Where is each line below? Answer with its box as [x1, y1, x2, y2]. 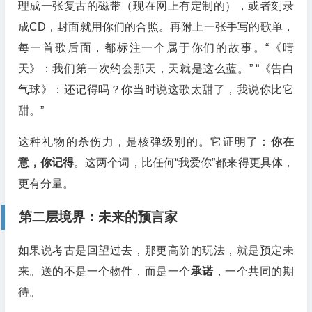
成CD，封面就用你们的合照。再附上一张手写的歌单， [17, 21, 294, 33]
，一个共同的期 [213, 265, 294, 277]
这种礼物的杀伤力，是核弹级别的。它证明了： [17, 136, 271, 148]
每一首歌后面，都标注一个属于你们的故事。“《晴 [17, 42, 294, 54]
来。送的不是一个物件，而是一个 [17, 265, 191, 277]
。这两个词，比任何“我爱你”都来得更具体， [74, 157, 294, 169]
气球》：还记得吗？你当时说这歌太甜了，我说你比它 [17, 84, 294, 95]
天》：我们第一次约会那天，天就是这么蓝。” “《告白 [17, 63, 294, 75]
